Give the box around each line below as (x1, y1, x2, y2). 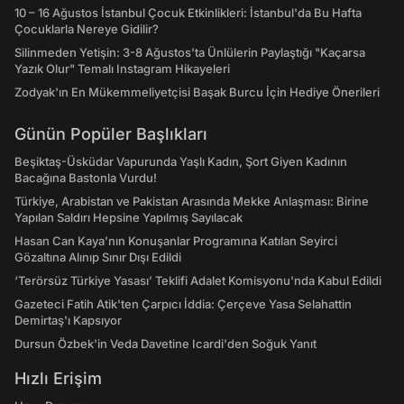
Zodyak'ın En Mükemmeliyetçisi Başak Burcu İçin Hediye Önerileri (14, 85, 380, 99)
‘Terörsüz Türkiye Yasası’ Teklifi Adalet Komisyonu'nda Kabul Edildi (14, 273, 381, 288)
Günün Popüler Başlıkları (14, 124, 207, 143)
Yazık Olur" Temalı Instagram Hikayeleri (14, 61, 230, 76)
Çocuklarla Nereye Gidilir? (14, 22, 159, 36)
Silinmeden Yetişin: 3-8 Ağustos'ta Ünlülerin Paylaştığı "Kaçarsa (14, 45, 365, 60)
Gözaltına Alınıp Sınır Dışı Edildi (14, 250, 181, 264)
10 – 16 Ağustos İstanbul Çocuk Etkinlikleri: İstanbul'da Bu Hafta (14, 5, 362, 20)
